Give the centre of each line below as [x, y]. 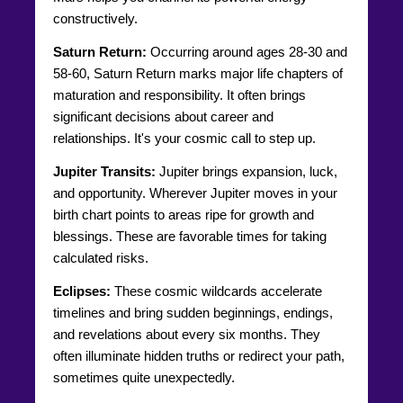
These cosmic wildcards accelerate [216, 291]
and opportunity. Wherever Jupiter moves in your [195, 193]
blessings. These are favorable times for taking [190, 236]
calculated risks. [101, 257]
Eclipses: [82, 291]
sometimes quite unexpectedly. [144, 377]
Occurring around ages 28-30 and [247, 51]
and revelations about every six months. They [187, 334]
